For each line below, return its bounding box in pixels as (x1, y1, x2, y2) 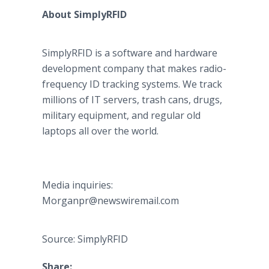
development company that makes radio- (42, 62, 226, 75)
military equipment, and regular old (42, 109, 201, 122)
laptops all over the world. (42, 124, 159, 138)
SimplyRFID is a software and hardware (42, 46, 217, 59)
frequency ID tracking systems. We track (42, 77, 222, 91)
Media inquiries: (42, 178, 113, 192)
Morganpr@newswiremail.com (42, 194, 179, 207)
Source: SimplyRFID (42, 232, 128, 246)
